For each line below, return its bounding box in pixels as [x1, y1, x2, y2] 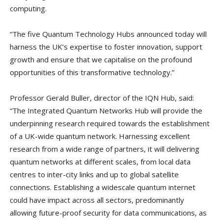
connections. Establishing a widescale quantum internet [10, 182, 195, 192]
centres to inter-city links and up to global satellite [10, 169, 179, 179]
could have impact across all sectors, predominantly [10, 194, 184, 205]
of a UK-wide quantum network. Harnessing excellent [10, 131, 190, 141]
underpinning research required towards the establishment [10, 118, 210, 128]
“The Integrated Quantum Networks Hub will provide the [10, 105, 202, 115]
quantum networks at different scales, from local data [10, 156, 191, 166]
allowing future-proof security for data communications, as [10, 207, 207, 218]
